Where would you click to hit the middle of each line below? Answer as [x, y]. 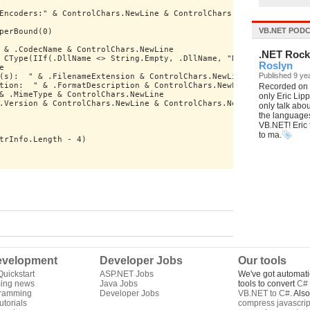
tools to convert [267, 284]
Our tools [262, 261]
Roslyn [276, 66]
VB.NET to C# [264, 293]
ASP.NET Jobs [127, 274]
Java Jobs [119, 284]
